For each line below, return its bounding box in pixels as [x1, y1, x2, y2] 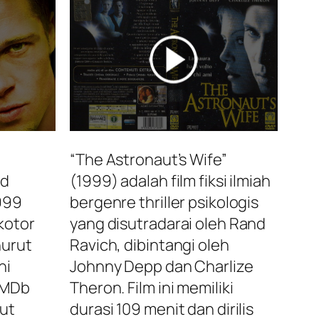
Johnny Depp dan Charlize [70, 256, 253, 278]
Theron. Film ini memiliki [70, 277, 234, 299]
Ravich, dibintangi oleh [70, 234, 229, 256]
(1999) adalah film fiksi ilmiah [70, 170, 271, 192]
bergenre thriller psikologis [70, 192, 259, 214]
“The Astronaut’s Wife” [70, 149, 227, 171]
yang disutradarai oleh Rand [70, 213, 266, 235]
